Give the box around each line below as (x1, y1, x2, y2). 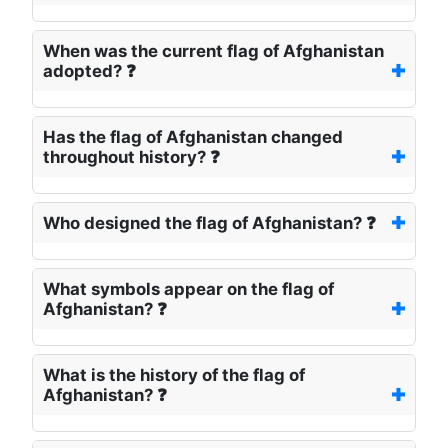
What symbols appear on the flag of (43, 279, 334, 300)
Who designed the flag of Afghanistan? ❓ (43, 213, 376, 234)
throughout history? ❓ (43, 147, 220, 168)
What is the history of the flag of (43, 365, 305, 386)
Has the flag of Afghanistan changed (43, 127, 343, 148)
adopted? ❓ (43, 61, 136, 82)
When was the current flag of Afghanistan (43, 41, 384, 62)
